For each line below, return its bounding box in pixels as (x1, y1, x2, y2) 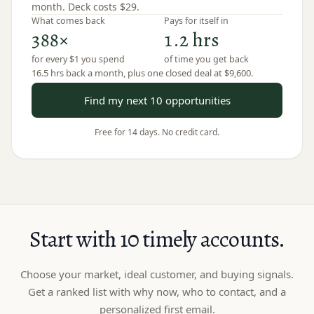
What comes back (32, 14, 105, 27)
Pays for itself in (164, 14, 228, 27)
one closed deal (147, 66, 212, 79)
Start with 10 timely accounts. (29, 223, 285, 254)
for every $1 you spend (32, 53, 125, 65)
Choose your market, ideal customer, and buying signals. (20, 266, 294, 281)
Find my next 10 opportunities (83, 93, 231, 107)
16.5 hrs (32, 66, 64, 79)
